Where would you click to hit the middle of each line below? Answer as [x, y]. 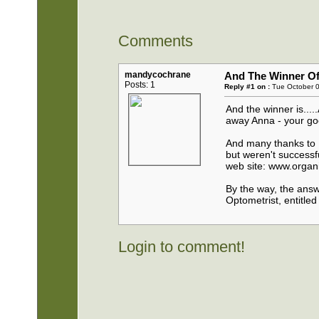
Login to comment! [182, 247]
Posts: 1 [140, 84]
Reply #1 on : [247, 86]
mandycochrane [158, 74]
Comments [156, 41]
